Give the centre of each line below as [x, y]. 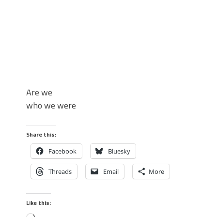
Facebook [62, 151]
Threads [60, 171]
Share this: [41, 134]
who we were [51, 105]
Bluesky [119, 151]
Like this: [39, 203]
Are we [39, 92]
